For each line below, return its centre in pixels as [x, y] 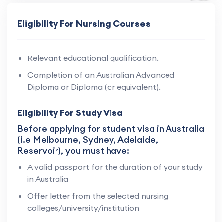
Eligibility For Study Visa [70, 112]
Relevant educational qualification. [93, 58]
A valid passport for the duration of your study [115, 167]
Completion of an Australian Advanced [101, 75]
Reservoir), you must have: [73, 150]
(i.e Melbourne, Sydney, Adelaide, [88, 139]
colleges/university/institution [83, 207]
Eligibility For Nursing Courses [84, 23]
